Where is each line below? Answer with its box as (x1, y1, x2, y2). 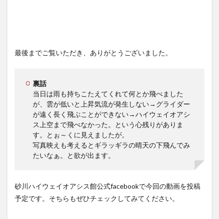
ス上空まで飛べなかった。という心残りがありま (33, 120, 183, 129)
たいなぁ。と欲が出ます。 (33, 151, 115, 159)
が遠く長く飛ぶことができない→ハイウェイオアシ (33, 109, 190, 118)
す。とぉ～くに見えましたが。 (33, 130, 129, 139)
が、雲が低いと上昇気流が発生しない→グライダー (33, 99, 190, 108)
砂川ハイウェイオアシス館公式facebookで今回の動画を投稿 (15, 181, 200, 190)
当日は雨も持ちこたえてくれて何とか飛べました (33, 89, 183, 98)
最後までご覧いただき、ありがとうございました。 (15, 48, 172, 57)
